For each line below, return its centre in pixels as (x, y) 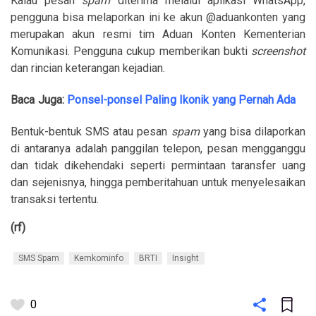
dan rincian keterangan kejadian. (88, 68)
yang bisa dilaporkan (253, 132)
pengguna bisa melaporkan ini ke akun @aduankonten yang (158, 17)
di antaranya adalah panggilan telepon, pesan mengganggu (158, 149)
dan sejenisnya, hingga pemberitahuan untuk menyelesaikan (158, 183)
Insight (186, 259)
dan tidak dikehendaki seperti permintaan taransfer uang (158, 166)
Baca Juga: (39, 99)
